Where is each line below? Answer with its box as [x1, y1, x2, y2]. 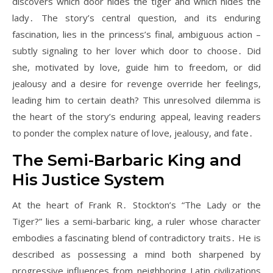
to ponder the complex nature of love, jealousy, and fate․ [12, 127, 253, 139]
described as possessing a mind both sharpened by [12, 248, 261, 260]
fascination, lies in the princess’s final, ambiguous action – [12, 28, 261, 40]
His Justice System [12, 170, 165, 190]
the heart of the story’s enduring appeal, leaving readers [12, 110, 261, 122]
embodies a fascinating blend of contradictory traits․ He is [12, 232, 261, 244]
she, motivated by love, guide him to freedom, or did [12, 61, 261, 73]
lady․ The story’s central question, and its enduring [12, 12, 261, 24]
